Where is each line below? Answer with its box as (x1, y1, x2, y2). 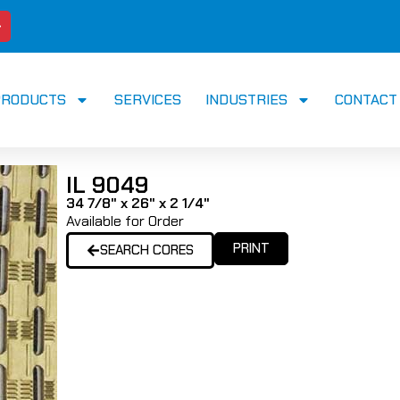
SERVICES (113, 90, 181, 110)
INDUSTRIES (204, 90, 287, 110)
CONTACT (334, 90, 397, 110)
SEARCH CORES (100, 241, 194, 260)
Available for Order (66, 212, 184, 231)
